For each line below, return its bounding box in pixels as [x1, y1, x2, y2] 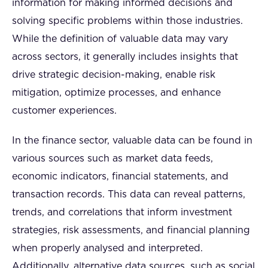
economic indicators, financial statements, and [12, 172, 229, 181]
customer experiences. [12, 106, 117, 115]
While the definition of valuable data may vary [12, 34, 228, 44]
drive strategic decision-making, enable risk [12, 70, 215, 80]
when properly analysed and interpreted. [12, 243, 203, 253]
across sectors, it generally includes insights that [12, 52, 238, 62]
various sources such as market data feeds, [12, 154, 213, 163]
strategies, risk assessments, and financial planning [12, 226, 250, 235]
